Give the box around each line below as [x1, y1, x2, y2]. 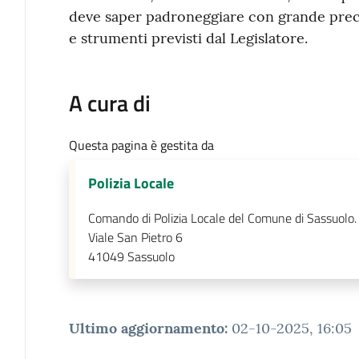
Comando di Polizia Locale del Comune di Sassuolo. [87, 208, 357, 228]
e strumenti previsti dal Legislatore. [68, 28, 308, 47]
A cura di [68, 85, 151, 120]
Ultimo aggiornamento [68, 318, 224, 337]
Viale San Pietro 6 [87, 227, 183, 247]
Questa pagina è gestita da [68, 135, 214, 155]
